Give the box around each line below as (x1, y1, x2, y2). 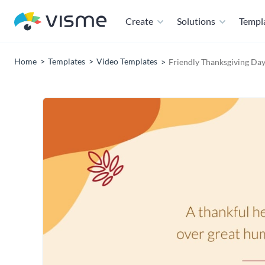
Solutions (177, 15, 215, 27)
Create (125, 15, 153, 27)
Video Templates (96, 56, 157, 66)
